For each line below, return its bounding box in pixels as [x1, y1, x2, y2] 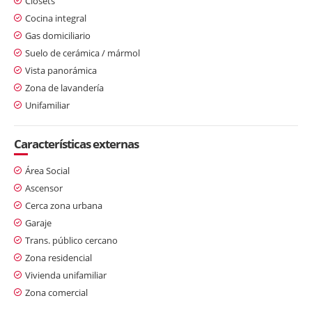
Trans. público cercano [25, 233, 118, 247]
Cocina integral [25, 11, 86, 24]
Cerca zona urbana [25, 198, 102, 212]
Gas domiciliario [25, 29, 91, 42]
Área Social [25, 164, 70, 177]
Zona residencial [25, 251, 92, 264]
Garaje [25, 216, 52, 229]
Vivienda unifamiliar [25, 268, 107, 281]
